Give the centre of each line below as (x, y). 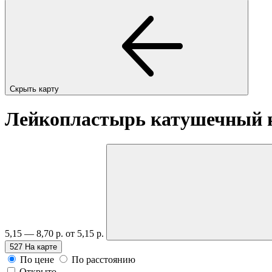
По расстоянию (104, 259)
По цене (37, 259)
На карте (41, 246)
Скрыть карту (36, 89)
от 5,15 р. (86, 233)
